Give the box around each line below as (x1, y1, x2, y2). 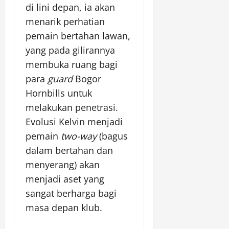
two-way (61, 130, 97, 143)
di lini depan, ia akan (26, 1, 115, 14)
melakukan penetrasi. (26, 101, 118, 114)
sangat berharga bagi (26, 187, 117, 200)
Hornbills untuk (26, 87, 92, 100)
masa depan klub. (26, 201, 102, 214)
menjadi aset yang (26, 173, 104, 186)
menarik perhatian (26, 15, 105, 28)
